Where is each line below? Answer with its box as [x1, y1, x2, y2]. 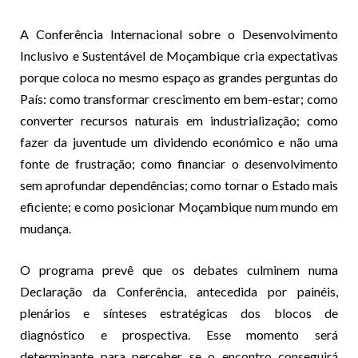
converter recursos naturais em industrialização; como [20, 112, 338, 128]
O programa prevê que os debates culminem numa [20, 261, 338, 277]
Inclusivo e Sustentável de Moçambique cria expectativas [20, 47, 338, 63]
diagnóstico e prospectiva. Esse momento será [20, 326, 338, 342]
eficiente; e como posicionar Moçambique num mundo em [20, 198, 338, 214]
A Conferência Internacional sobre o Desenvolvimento [20, 26, 338, 42]
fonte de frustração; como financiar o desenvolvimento [20, 155, 338, 171]
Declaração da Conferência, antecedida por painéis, [20, 283, 338, 299]
